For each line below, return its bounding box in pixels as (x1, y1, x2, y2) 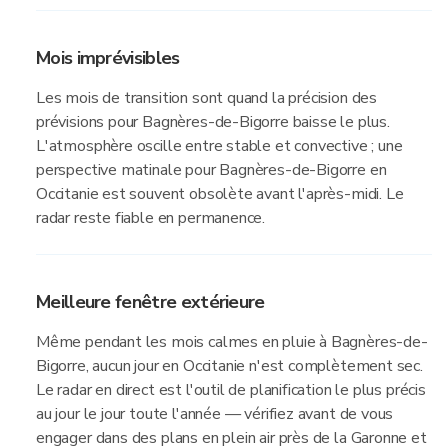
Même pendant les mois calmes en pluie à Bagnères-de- (36, 331, 428, 353)
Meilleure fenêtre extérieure (36, 290, 265, 314)
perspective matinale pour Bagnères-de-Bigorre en (36, 159, 387, 181)
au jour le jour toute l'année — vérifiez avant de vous (36, 403, 394, 425)
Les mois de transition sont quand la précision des (36, 87, 378, 109)
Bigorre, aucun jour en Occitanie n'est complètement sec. (36, 355, 423, 377)
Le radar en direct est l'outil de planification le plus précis (36, 379, 426, 401)
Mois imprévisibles (36, 46, 180, 70)
